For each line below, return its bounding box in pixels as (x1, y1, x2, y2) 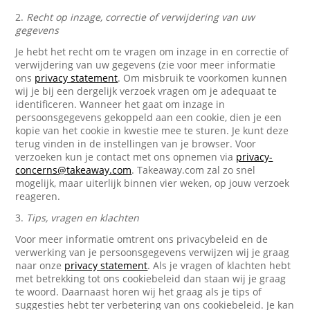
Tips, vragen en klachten (26, 211, 140, 224)
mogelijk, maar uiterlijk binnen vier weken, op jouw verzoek (15, 176, 290, 190)
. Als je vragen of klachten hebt (147, 259, 291, 272)
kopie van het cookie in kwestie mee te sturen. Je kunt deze (15, 124, 289, 137)
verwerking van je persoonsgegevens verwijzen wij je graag (15, 246, 290, 259)
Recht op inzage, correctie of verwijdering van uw (26, 10, 255, 24)
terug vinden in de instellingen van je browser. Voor (15, 137, 257, 150)
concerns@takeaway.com (15, 163, 132, 176)
